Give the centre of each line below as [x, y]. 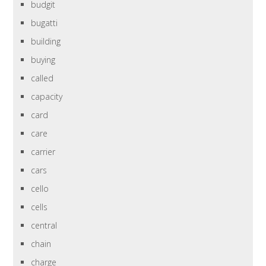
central [44, 226]
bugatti [45, 23]
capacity [47, 97]
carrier [43, 152]
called [42, 78]
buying [43, 60]
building [46, 42]
